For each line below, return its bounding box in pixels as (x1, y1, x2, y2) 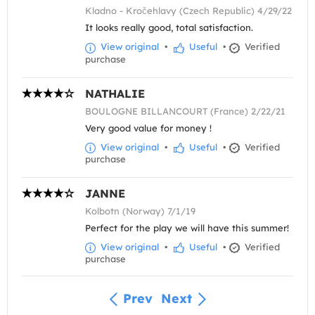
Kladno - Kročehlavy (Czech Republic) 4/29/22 (85, 5, 292, 17)
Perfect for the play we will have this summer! (85, 221, 289, 233)
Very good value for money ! (85, 122, 212, 134)
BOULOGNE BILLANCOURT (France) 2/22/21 (85, 105, 285, 117)
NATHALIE (85, 86, 145, 101)
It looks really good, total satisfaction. (85, 22, 253, 34)
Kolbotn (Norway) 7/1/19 (85, 205, 195, 217)
